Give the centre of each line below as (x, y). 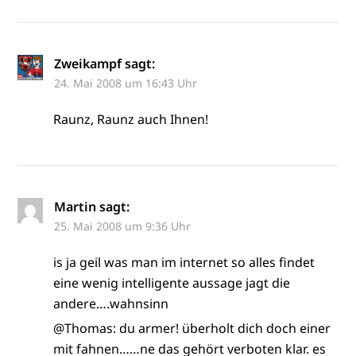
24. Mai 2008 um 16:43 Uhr (126, 83)
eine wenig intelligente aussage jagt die (172, 282)
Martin (75, 206)
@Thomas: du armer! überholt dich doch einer (192, 328)
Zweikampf (88, 63)
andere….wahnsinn (111, 303)
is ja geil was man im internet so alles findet (184, 262)
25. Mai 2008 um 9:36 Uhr (123, 226)
